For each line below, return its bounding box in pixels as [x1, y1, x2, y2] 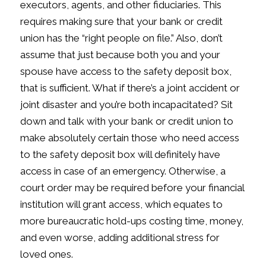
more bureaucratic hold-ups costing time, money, [20, 215, 243, 227]
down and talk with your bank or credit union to [20, 115, 233, 128]
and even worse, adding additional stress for [20, 232, 220, 244]
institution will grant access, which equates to [20, 198, 223, 211]
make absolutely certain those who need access [20, 132, 239, 144]
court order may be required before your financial [20, 182, 244, 194]
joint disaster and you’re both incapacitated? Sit [20, 99, 233, 111]
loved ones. [20, 248, 73, 261]
